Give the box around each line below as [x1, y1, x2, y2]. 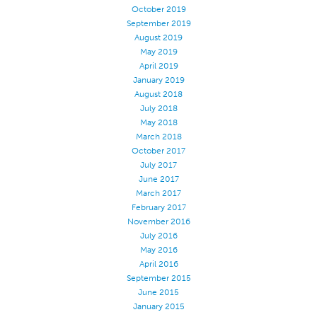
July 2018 [139, 103, 178, 113]
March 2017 [136, 188, 181, 198]
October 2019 [131, 4, 186, 14]
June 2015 [138, 287, 179, 297]
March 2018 [135, 132, 182, 142]
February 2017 [131, 202, 186, 212]
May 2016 [139, 245, 178, 255]
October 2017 [132, 146, 185, 156]
